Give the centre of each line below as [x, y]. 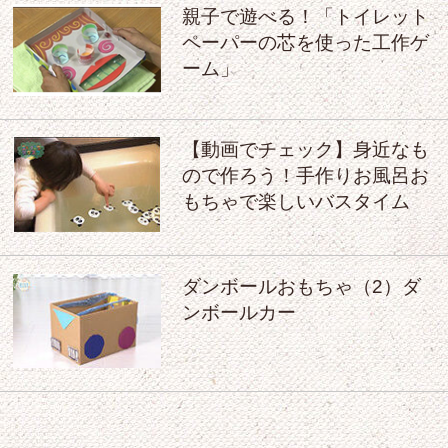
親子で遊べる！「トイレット [305, 17]
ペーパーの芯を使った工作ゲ [305, 43]
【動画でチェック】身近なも [305, 150]
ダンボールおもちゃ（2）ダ [301, 286]
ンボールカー [238, 312]
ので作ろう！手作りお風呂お [305, 176]
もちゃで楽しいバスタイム [295, 202]
